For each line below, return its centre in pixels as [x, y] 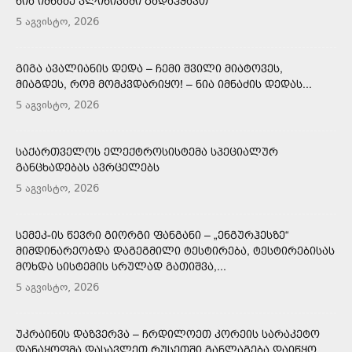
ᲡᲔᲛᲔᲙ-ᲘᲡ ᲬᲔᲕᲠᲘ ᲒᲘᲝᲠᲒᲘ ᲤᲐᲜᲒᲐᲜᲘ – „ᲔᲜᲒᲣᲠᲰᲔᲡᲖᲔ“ [152, 235]
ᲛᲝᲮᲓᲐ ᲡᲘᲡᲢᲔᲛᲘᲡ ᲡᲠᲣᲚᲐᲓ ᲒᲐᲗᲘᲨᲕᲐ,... [121, 267]
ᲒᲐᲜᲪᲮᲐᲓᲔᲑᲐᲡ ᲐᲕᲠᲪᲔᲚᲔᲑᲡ [88, 168]
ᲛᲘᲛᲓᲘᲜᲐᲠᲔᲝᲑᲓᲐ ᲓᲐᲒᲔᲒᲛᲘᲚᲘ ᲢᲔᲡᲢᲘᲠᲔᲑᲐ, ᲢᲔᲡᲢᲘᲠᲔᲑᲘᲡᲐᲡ [175, 251]
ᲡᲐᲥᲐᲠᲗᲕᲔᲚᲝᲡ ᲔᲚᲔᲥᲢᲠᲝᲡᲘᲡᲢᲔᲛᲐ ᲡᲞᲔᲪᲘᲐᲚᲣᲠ [147, 152]
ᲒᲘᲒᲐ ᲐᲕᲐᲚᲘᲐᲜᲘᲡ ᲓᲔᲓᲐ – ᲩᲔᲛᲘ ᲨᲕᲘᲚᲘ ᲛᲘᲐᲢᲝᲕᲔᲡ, [149, 69]
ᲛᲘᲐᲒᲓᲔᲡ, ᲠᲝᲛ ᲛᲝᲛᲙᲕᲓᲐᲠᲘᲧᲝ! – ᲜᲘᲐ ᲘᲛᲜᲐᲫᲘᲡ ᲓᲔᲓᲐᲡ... [164, 84]
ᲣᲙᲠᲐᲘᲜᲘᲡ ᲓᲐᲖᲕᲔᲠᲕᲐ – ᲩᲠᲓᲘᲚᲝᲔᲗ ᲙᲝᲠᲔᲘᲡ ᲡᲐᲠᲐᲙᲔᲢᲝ [168, 334]
